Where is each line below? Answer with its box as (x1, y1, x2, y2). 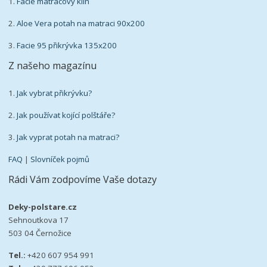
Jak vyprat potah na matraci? (17, 131, 120, 142)
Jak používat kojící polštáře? (17, 109, 116, 120)
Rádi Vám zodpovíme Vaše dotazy (8, 172, 157, 186)
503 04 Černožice (8, 228, 72, 239)
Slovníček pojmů (30, 153, 90, 164)
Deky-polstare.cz (8, 201, 77, 213)
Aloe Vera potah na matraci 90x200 (17, 17, 145, 29)
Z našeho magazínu (8, 58, 97, 72)
